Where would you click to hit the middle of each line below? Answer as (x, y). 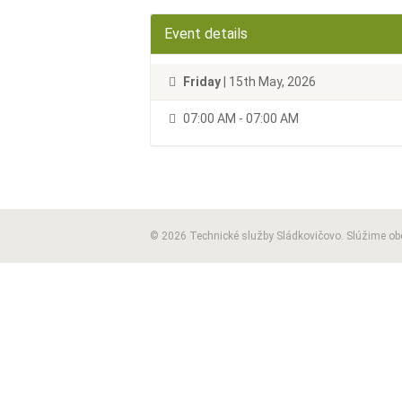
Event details (206, 34)
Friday (202, 82)
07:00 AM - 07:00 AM (240, 118)
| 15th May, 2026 (268, 82)
